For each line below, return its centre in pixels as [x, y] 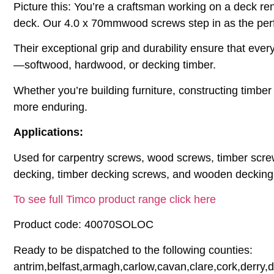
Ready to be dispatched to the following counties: [133, 250]
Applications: [48, 132]
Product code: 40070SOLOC [83, 225]
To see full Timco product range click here [115, 199]
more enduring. [50, 107]
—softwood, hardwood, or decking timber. [115, 65]
